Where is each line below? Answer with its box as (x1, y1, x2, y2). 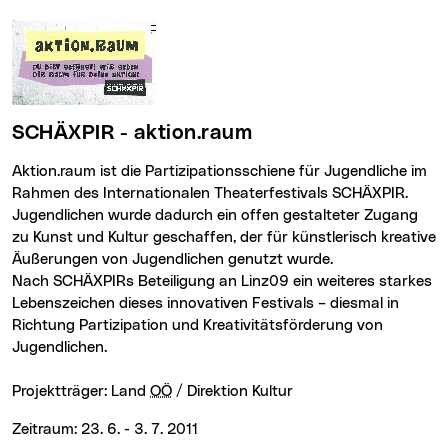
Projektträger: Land (12, 384, 150, 400)
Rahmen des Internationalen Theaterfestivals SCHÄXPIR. (12, 186, 408, 202)
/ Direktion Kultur (172, 384, 293, 400)
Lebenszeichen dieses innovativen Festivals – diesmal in (12, 296, 399, 312)
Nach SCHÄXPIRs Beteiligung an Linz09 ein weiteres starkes (12, 274, 432, 290)
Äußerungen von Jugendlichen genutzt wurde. (12, 252, 333, 268)
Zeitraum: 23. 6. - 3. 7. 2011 (21, 422, 198, 438)
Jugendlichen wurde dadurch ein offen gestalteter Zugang (12, 208, 418, 224)
